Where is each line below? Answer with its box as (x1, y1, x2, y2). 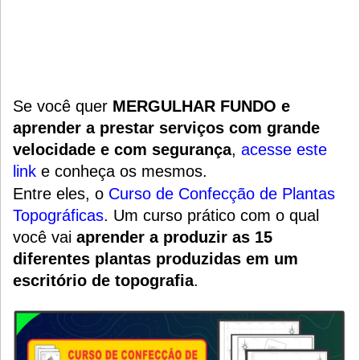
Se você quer (13, 97, 108, 116)
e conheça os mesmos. (36, 162, 207, 181)
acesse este (241, 141, 327, 159)
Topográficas (13, 207, 104, 225)
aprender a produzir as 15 (76, 228, 272, 247)
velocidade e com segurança (13, 141, 231, 159)
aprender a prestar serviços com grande (13, 119, 320, 137)
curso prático (143, 207, 240, 225)
